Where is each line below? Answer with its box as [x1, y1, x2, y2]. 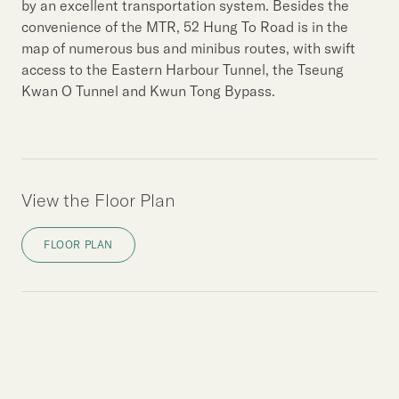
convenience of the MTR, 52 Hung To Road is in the [21, 17, 348, 36]
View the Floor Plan [21, 188, 175, 211]
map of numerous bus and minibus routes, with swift [21, 38, 355, 57]
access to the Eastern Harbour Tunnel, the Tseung [21, 60, 344, 78]
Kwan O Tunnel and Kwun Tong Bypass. [21, 81, 275, 100]
